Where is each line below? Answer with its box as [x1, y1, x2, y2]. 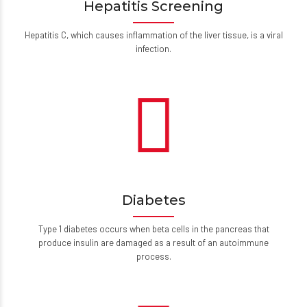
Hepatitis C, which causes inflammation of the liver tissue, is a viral [24, 29, 283, 40]
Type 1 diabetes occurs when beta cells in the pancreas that [38, 223, 269, 234]
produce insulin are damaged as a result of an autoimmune [38, 237, 269, 248]
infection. [136, 43, 171, 54]
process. [136, 251, 171, 262]
